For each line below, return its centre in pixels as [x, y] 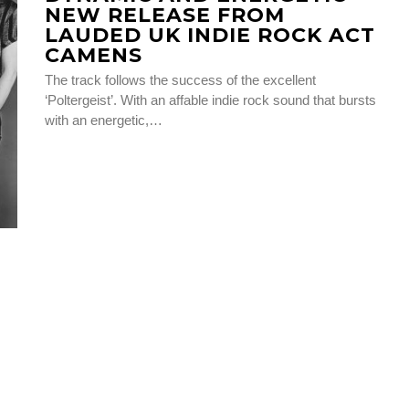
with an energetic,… [104, 120]
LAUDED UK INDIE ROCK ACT [210, 35]
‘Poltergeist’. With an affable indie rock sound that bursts [211, 100]
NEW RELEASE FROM [165, 15]
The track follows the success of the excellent [181, 79]
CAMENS [94, 55]
